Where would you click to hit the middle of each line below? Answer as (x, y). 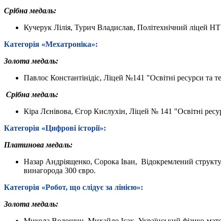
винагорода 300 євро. (60, 170)
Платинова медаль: (38, 145)
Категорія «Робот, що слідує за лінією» (72, 187)
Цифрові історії (73, 128)
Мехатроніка (68, 44)
